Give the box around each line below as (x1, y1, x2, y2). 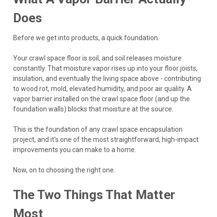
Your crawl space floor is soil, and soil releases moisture (13, 54, 182, 62)
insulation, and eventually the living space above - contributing (13, 74, 201, 82)
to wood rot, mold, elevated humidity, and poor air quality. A (13, 84, 192, 93)
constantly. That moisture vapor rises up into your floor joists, (13, 64, 198, 72)
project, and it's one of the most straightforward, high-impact (13, 135, 199, 143)
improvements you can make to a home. (13, 145, 136, 154)
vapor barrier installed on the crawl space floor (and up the (13, 94, 190, 103)
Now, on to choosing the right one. (13, 166, 115, 174)
